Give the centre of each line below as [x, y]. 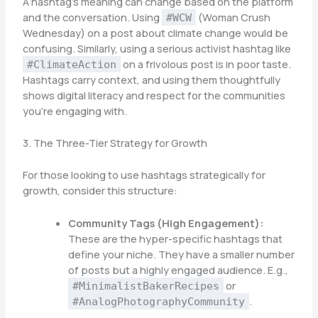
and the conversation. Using [92, 17]
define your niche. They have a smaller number [181, 254]
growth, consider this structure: [100, 191]
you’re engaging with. [75, 110]
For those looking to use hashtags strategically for [144, 175]
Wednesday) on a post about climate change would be [155, 32]
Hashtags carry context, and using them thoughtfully [151, 79]
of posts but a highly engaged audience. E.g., [178, 269]
